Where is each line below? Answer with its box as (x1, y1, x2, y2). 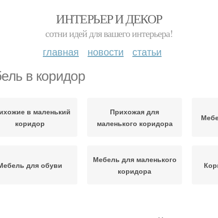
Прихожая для (110, 107, 159, 116)
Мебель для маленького (92, 154, 177, 164)
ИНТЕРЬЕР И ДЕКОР (56, 10, 162, 27)
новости (88, 44, 124, 58)
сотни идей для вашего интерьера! (45, 27, 173, 40)
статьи (132, 44, 162, 58)
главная (43, 44, 79, 58)
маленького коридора (96, 118, 173, 128)
